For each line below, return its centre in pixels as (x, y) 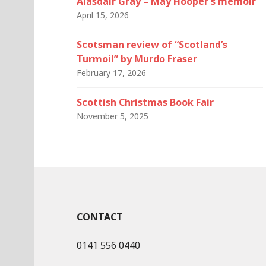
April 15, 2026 (103, 15)
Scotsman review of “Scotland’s (152, 45)
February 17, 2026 (111, 73)
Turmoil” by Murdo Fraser (137, 59)
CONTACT (100, 217)
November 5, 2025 (113, 116)
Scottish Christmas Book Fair (145, 102)
